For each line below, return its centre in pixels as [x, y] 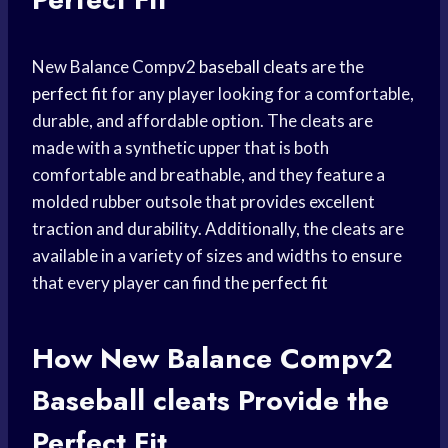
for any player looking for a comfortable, [261, 94]
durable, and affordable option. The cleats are [202, 121]
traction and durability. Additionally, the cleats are [218, 229]
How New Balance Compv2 [212, 359]
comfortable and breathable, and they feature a [208, 175]
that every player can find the [142, 283]
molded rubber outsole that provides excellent [203, 202]
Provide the [309, 401]
